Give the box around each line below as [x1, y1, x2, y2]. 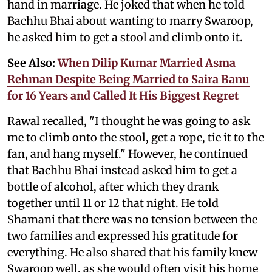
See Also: [7, 55, 58, 70]
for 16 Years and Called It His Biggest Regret [7, 88, 239, 103]
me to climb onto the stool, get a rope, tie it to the [7, 130, 264, 144]
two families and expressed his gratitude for [7, 228, 238, 243]
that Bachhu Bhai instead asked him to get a [7, 163, 237, 177]
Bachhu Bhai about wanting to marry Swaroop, [7, 13, 253, 28]
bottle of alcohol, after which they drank [7, 179, 219, 194]
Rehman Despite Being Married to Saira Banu [7, 72, 250, 86]
